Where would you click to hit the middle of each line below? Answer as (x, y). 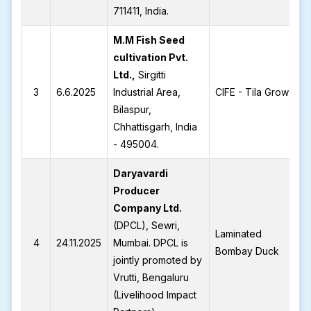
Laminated (239, 234)
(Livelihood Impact (155, 295)
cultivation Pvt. (151, 57)
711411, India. (141, 11)
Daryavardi (141, 173)
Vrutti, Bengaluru (151, 277)
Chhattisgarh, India (155, 127)
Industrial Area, (147, 92)
